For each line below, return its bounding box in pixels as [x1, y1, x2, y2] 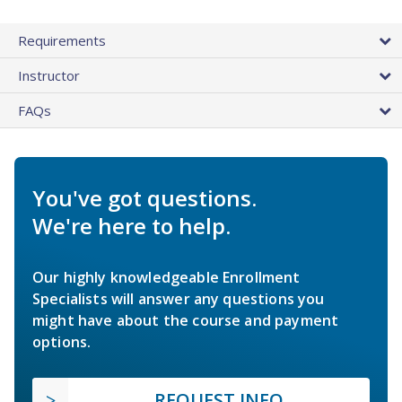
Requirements [18, 31, 106, 50]
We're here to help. [32, 211, 231, 241]
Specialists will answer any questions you [32, 289, 325, 310]
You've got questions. [32, 183, 257, 214]
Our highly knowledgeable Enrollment [32, 267, 301, 288]
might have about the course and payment [32, 310, 339, 331]
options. [32, 332, 92, 353]
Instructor [18, 66, 80, 85]
